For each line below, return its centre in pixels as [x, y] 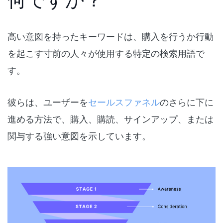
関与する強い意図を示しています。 [79, 136]
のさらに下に [187, 102]
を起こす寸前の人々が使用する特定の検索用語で [106, 53]
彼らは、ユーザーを [48, 102]
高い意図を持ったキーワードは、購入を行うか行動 [111, 36]
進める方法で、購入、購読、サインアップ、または [111, 119]
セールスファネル [124, 102]
